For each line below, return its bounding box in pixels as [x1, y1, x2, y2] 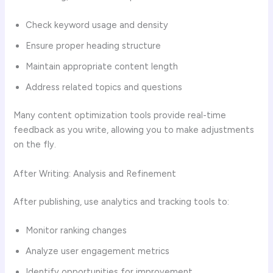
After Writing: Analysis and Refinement [13, 168, 177, 179]
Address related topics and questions [26, 82, 183, 93]
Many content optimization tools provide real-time [13, 110, 227, 121]
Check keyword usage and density [26, 19, 169, 31]
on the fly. [13, 139, 57, 151]
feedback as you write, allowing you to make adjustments [13, 124, 255, 136]
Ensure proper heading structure [26, 40, 161, 52]
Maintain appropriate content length [26, 61, 179, 73]
